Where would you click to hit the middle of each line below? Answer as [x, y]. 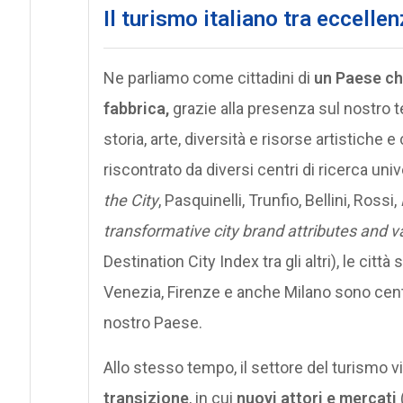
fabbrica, [138, 108]
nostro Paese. [152, 322]
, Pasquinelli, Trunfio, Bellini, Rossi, [279, 200]
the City [130, 200]
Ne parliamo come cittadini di [208, 77]
